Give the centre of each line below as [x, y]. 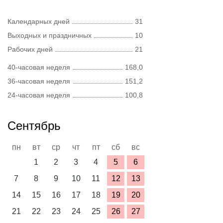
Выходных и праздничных [50, 35]
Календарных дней [39, 21]
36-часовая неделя [39, 81]
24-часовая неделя [39, 95]
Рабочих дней [30, 49]
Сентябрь [34, 126]
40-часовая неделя [39, 67]
